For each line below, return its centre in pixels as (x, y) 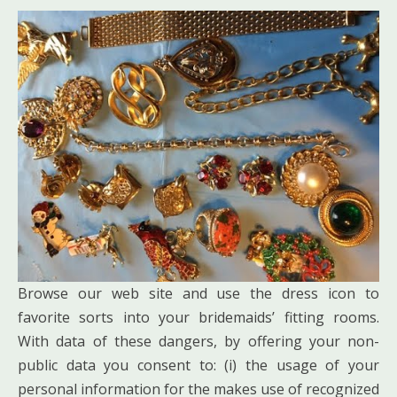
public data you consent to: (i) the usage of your (198, 365)
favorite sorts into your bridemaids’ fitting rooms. (198, 317)
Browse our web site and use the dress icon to (198, 293)
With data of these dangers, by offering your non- (198, 341)
